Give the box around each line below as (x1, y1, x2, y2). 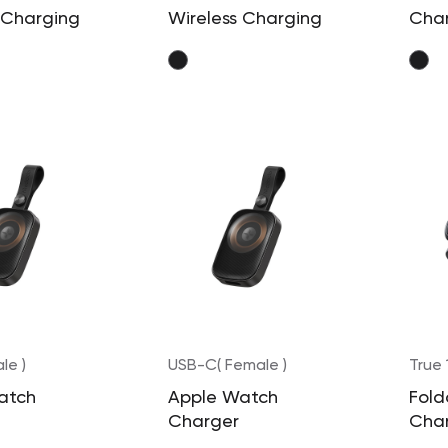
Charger (167, 413, 239, 432)
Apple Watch (167, 389, 278, 408)
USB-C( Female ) (167, 358, 287, 375)
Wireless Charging (167, 9, 322, 28)
